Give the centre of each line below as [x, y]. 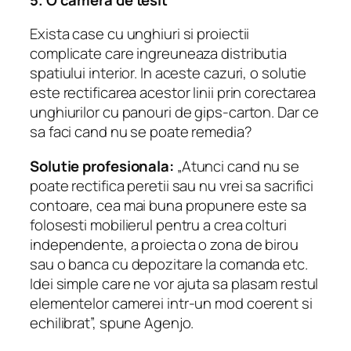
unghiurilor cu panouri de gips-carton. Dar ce [174, 112]
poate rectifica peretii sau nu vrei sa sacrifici [172, 185]
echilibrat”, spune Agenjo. [112, 322]
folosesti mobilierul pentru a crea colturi [158, 224]
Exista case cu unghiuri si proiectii [140, 34]
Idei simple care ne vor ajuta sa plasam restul [174, 283]
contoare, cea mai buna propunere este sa [168, 205]
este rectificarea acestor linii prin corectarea [173, 93]
